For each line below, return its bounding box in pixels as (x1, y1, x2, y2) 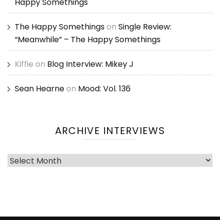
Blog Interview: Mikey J (47, 58, 134, 70)
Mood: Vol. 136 (78, 83, 131, 95)
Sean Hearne (15, 83, 64, 95)
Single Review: (118, 21, 171, 33)
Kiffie (15, 58, 33, 70)
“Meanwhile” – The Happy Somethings (15, 34, 161, 46)
